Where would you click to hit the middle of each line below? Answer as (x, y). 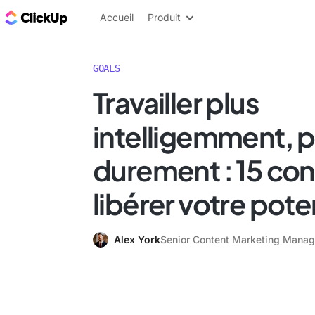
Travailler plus (176, 102)
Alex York (137, 239)
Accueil (117, 17)
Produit (164, 17)
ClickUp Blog (106, 17)
